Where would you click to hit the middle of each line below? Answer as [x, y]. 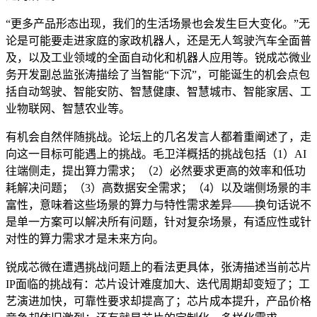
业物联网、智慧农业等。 [68, 108]
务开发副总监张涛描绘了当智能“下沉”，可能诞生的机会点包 [158, 74]
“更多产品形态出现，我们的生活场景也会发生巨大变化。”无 [158, 23]
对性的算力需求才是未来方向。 [85, 238]
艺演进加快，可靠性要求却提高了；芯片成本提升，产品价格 [158, 301]
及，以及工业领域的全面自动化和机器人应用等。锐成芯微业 [158, 57]
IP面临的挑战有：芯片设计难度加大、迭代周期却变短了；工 [158, 284]
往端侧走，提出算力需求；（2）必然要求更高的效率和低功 [156, 171]
